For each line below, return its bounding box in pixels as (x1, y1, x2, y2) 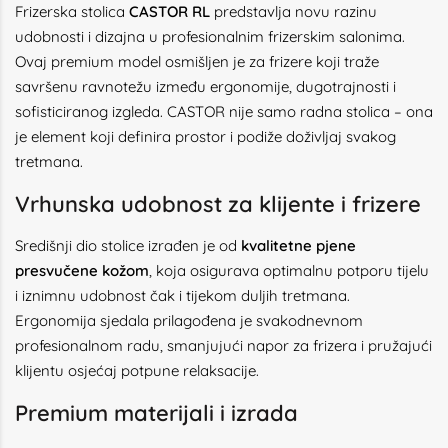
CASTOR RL (129, 2, 214, 21)
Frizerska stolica (15, 2, 129, 21)
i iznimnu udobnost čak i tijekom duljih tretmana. (15, 286, 350, 305)
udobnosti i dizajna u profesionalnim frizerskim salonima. (15, 27, 405, 46)
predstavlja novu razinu (214, 2, 377, 21)
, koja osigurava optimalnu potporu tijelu (149, 261, 429, 280)
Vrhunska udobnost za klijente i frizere (15, 190, 421, 218)
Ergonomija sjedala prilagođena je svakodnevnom (15, 311, 363, 330)
